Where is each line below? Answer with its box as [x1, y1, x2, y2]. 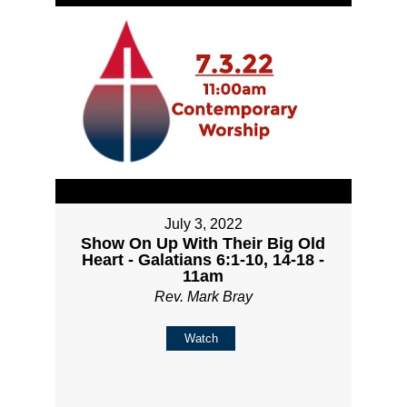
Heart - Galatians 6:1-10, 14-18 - [82, 251, 325, 270]
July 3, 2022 [164, 216, 243, 233]
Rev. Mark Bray [154, 289, 253, 305]
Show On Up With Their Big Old [81, 234, 326, 253]
